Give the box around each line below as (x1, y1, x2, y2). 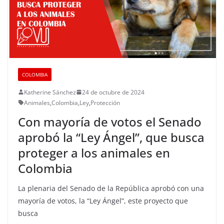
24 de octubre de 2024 (82, 87, 144, 96)
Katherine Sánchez (24, 87, 76, 96)
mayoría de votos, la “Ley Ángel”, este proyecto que (18, 195, 188, 205)
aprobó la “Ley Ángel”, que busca (18, 128, 204, 145)
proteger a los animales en (18, 144, 170, 161)
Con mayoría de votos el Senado (18, 113, 201, 130)
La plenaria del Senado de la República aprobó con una (18, 183, 204, 193)
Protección (90, 98, 120, 107)
